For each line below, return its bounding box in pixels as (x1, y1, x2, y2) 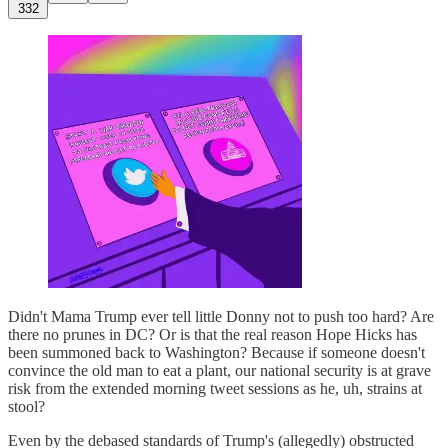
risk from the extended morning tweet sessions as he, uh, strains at (8, 380, 422, 398)
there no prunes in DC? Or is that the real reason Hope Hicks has (8, 326, 417, 344)
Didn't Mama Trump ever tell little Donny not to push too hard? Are (8, 308, 434, 326)
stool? (8, 398, 45, 416)
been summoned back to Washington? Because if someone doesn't (8, 344, 425, 362)
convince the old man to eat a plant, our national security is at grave (8, 362, 431, 380)
